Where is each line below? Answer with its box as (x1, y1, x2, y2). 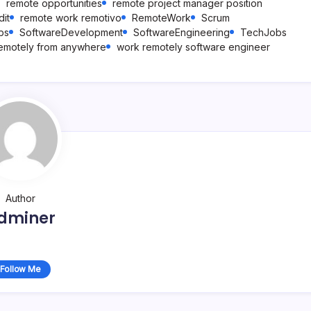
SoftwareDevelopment (19, 26, 123, 38)
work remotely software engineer (117, 41, 270, 53)
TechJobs (240, 26, 287, 38)
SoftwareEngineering (133, 26, 230, 38)
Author (5, 192, 35, 204)
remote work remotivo (20, 12, 121, 24)
